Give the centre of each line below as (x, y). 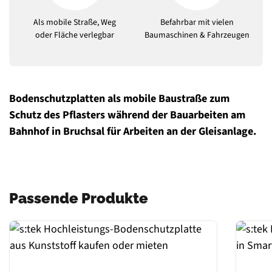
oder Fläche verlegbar (75, 36)
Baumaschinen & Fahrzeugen (197, 36)
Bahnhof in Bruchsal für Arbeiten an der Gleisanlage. (133, 132)
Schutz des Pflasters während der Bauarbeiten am (127, 115)
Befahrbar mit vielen (197, 23)
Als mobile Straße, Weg (75, 23)
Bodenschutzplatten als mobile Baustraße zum (119, 99)
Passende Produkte (79, 199)
